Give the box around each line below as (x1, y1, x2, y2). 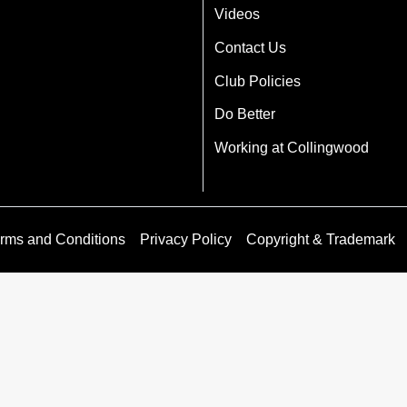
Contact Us (214, 39, 286, 55)
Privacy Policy (140, 232, 232, 248)
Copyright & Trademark (246, 232, 395, 248)
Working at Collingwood (214, 140, 369, 156)
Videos (214, 5, 260, 22)
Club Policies (214, 73, 301, 89)
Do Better (214, 106, 275, 123)
